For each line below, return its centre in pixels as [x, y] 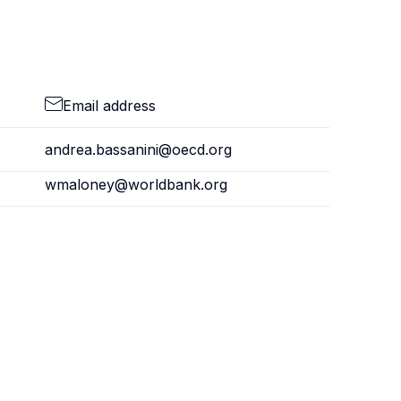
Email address [109, 106]
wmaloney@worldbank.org [136, 184]
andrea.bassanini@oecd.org [138, 149]
